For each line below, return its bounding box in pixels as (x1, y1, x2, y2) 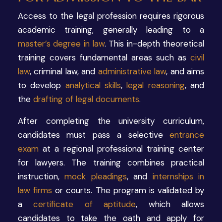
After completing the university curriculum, (17, 115, 205, 126)
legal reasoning (126, 79, 185, 91)
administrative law (98, 65, 166, 77)
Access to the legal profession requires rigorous (17, 10, 205, 21)
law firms (17, 184, 52, 196)
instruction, (17, 170, 65, 182)
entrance (169, 129, 205, 140)
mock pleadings (64, 170, 127, 182)
